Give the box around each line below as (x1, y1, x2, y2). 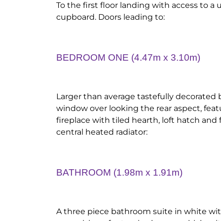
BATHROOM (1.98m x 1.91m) (56, 167, 183, 178)
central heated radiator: (56, 127, 147, 137)
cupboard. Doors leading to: (56, 12, 165, 22)
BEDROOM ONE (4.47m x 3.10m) (56, 52, 200, 63)
